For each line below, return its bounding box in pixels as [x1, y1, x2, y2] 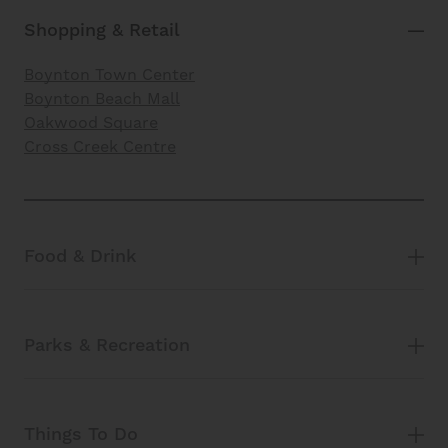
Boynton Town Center [24, 64, 195, 84]
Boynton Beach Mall [24, 88, 180, 108]
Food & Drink [24, 244, 137, 268]
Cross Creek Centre [24, 136, 176, 156]
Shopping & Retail [24, 18, 180, 42]
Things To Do [24, 422, 138, 446]
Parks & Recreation [24, 333, 190, 357]
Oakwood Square [24, 112, 158, 132]
